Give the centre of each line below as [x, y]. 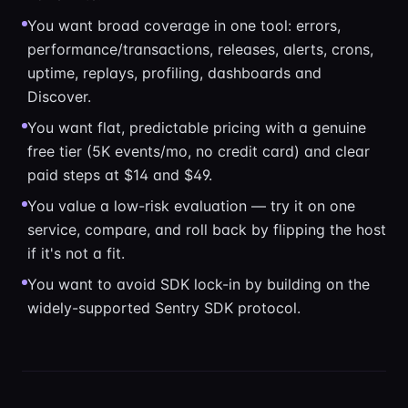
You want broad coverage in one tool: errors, [184, 25]
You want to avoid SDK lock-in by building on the [199, 284]
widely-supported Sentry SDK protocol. [164, 308]
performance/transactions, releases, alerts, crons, [200, 49]
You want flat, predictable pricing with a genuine [197, 127]
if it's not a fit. [76, 253]
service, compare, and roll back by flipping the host [207, 229]
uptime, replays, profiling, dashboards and [174, 73]
